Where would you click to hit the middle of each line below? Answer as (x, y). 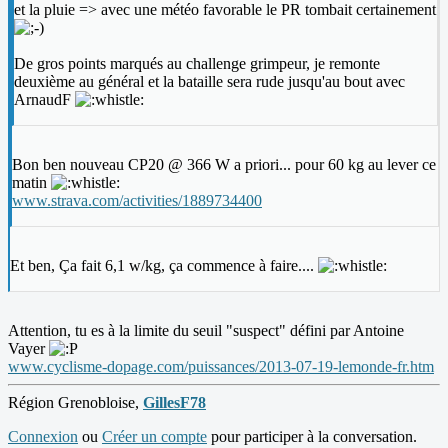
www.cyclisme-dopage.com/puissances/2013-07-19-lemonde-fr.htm (221, 367)
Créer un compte (154, 437)
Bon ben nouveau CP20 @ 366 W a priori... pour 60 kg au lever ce (224, 165)
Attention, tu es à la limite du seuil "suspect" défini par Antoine (206, 331)
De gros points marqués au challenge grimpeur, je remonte (197, 64)
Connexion (43, 437)
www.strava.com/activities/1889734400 (137, 201)
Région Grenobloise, (75, 403)
